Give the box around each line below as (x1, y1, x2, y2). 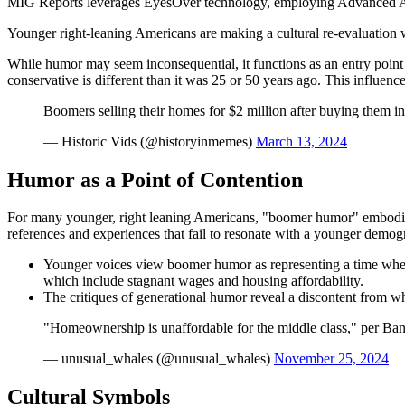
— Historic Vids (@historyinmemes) (43, 133, 256, 149)
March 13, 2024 (256, 133, 347, 149)
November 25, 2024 (274, 351, 389, 367)
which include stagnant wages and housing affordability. (43, 273, 363, 289)
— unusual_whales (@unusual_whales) (43, 351, 274, 367)
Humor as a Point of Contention (7, 167, 303, 192)
